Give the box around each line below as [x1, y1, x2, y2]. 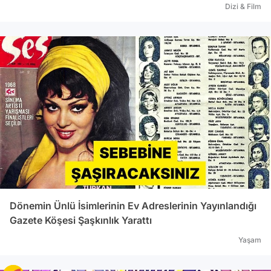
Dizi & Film [225, 1, 261, 11]
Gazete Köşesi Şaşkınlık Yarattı [10, 214, 152, 226]
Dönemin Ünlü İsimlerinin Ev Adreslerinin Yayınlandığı [10, 199, 256, 212]
